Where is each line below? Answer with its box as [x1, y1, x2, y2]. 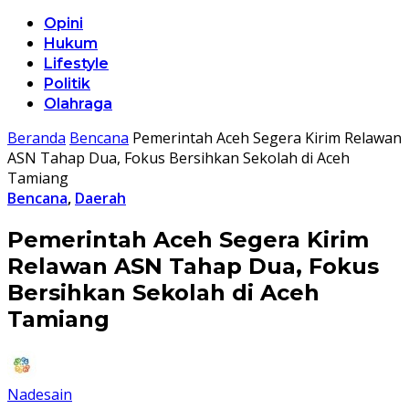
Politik [44, 75, 90, 92]
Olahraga [44, 95, 112, 112]
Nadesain [7, 383, 72, 404]
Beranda [7, 128, 66, 148]
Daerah [75, 188, 126, 208]
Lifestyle [44, 55, 109, 72]
